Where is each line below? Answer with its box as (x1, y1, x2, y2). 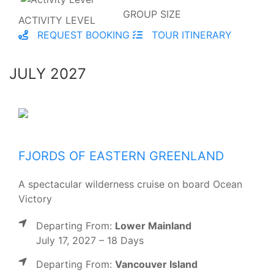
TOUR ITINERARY (149, 28, 232, 41)
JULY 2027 (9, 64, 86, 83)
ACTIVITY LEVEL (18, 13, 95, 26)
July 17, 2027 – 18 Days (36, 234, 144, 246)
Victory (18, 192, 52, 205)
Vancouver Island (115, 257, 198, 270)
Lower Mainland (115, 219, 191, 232)
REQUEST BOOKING (34, 28, 130, 41)
